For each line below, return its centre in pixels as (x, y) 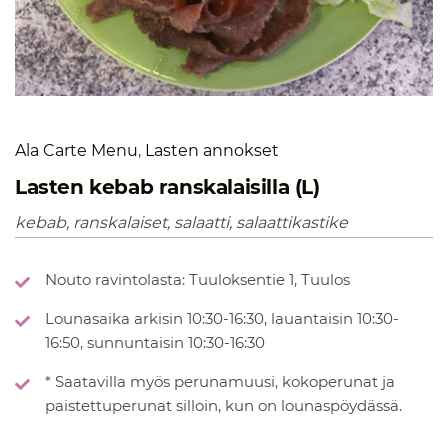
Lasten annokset (212, 150)
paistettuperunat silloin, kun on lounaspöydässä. (223, 405)
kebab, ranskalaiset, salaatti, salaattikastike (181, 222)
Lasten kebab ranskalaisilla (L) (167, 186)
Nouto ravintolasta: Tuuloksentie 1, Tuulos (197, 279)
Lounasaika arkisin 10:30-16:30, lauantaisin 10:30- (222, 318)
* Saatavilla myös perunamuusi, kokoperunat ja (220, 381)
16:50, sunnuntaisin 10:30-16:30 (155, 342)
